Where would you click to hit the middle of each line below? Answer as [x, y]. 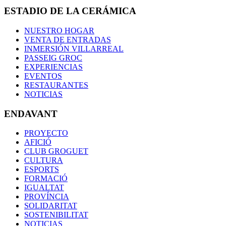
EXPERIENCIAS [53, 67]
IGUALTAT [44, 188]
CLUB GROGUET [56, 151]
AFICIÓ [38, 142]
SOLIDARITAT [51, 206]
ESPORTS [42, 169]
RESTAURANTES [56, 85]
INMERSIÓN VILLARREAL [74, 48]
